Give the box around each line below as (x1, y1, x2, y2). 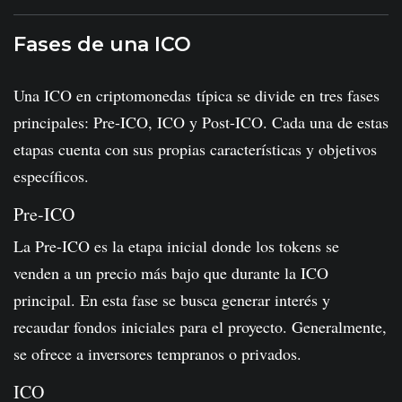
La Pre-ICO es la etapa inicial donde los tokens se (13, 234, 339, 257)
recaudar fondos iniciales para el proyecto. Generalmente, (13, 315, 387, 337)
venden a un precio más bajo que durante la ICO (13, 261, 328, 284)
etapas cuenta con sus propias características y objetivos (13, 137, 377, 160)
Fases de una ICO (13, 32, 191, 57)
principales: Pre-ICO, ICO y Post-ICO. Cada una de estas (13, 110, 389, 133)
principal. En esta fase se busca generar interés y (13, 288, 330, 310)
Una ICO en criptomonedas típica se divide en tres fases (13, 83, 380, 106)
